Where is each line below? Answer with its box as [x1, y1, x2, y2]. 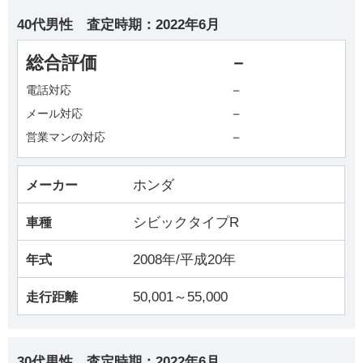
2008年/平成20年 [133, 252, 237, 268]
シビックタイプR [133, 215, 240, 231]
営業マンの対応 [26, 130, 106, 144]
